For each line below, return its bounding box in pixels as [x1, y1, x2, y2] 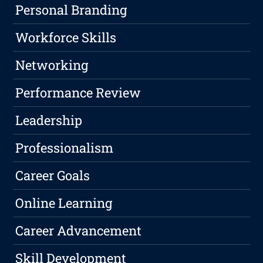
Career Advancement [15, 222, 142, 240]
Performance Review [15, 84, 141, 102]
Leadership [15, 112, 83, 129]
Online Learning [15, 194, 113, 212]
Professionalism [15, 139, 114, 157]
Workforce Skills [15, 29, 117, 46]
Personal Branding [15, 1, 127, 19]
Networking [15, 56, 89, 74]
